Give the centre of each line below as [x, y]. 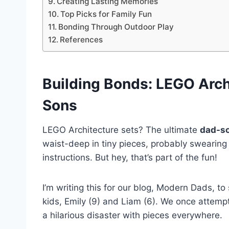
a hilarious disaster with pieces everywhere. [132, 215]
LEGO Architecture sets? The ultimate [121, 130]
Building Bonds [95, 84]
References [82, 40]
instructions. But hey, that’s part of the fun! [130, 158]
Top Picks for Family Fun [106, 14]
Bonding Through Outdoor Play [116, 27]
